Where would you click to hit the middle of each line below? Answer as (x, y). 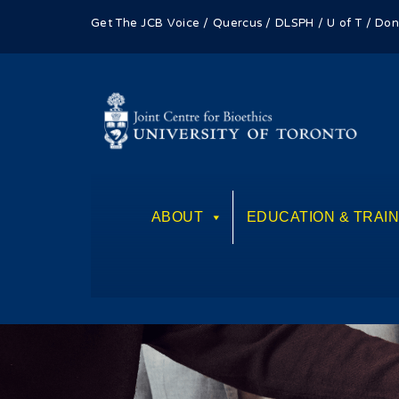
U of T (345, 24)
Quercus (238, 24)
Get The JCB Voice (146, 24)
